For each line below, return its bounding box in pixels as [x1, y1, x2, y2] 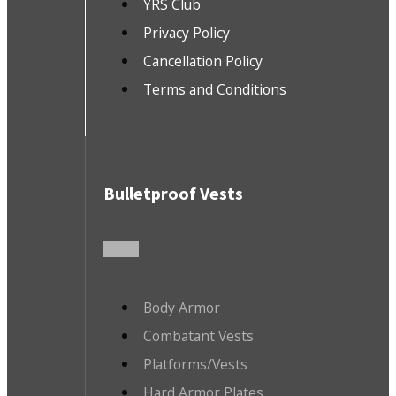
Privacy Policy [142, 23, 230, 43]
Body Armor [142, 298, 220, 318]
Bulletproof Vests [103, 181, 243, 204]
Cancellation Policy [142, 51, 263, 72]
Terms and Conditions [142, 80, 286, 100]
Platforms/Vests [142, 354, 247, 375]
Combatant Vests [142, 326, 254, 346]
